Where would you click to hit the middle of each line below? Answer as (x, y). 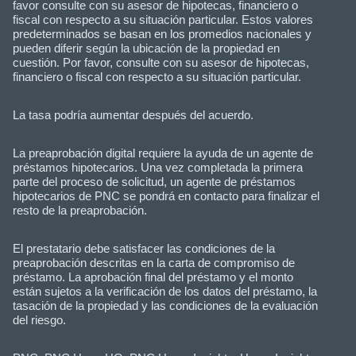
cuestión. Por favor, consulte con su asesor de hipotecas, (161, 63)
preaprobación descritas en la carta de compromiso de (154, 263)
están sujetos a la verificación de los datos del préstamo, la (165, 292)
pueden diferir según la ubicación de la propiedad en (146, 48)
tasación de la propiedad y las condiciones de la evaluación (165, 306)
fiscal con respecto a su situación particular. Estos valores (163, 20)
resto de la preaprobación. (80, 211)
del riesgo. (39, 320)
